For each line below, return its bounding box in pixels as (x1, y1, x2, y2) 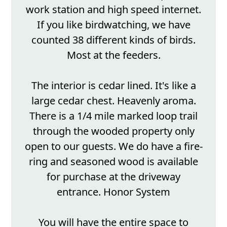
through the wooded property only (32, 124, 195, 138)
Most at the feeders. (66, 48, 161, 62)
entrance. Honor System (57, 185, 170, 199)
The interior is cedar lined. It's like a (31, 79, 196, 92)
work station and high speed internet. (26, 3, 201, 16)
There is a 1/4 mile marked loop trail (29, 109, 198, 123)
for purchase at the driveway (47, 170, 180, 183)
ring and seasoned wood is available (29, 155, 198, 168)
